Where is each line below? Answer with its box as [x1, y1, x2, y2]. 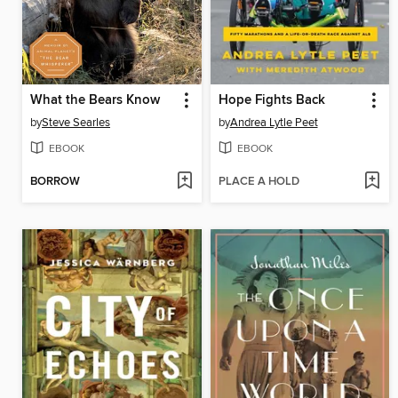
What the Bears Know [30, 92, 160, 108]
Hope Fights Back [218, 92, 325, 108]
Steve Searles [42, 115, 110, 130]
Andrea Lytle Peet [229, 115, 318, 130]
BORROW [30, 173, 80, 189]
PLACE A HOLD [218, 173, 299, 189]
